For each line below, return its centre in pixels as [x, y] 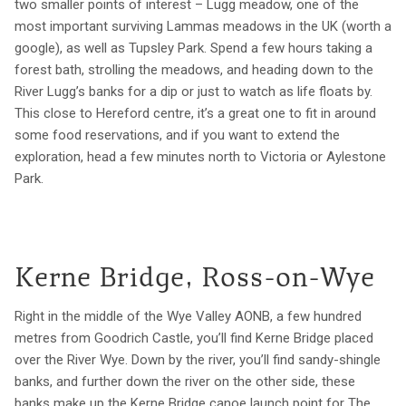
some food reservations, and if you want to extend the [177, 135]
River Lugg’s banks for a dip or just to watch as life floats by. [193, 91]
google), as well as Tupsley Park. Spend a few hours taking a [193, 48]
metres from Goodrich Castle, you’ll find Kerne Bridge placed [194, 338]
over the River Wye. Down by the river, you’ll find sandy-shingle [198, 359]
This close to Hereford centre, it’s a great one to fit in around [195, 113]
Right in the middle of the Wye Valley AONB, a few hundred [188, 316]
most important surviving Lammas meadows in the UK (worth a [203, 26]
